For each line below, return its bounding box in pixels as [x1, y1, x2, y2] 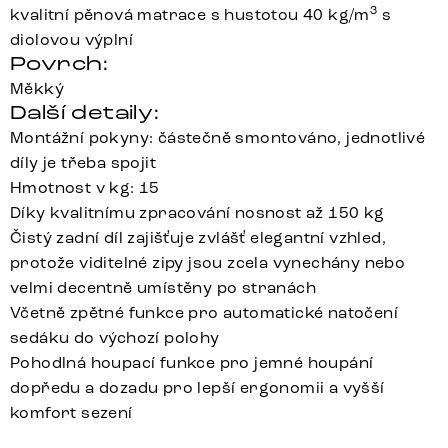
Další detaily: [10, 100, 161, 126]
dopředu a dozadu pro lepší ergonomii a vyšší [10, 378, 385, 398]
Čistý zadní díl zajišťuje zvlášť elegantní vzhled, [10, 228, 386, 248]
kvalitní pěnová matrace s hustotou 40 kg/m [10, 5, 370, 25]
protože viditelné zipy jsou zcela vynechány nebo [10, 253, 406, 273]
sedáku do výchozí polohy [10, 328, 220, 348]
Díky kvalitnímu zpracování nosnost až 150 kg [10, 203, 385, 223]
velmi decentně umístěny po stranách [10, 278, 316, 298]
